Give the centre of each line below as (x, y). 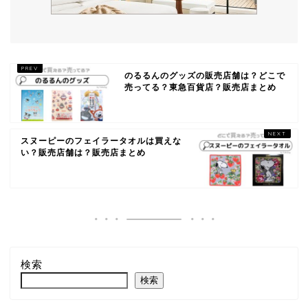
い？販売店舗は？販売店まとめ (83, 152)
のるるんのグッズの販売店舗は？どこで (205, 75)
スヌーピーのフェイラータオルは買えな (101, 141)
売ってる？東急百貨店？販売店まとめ (201, 87)
